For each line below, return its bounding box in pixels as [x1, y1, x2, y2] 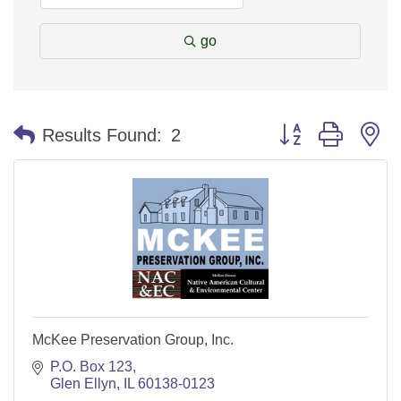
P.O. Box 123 [50, 359, 132, 374]
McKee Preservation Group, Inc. [32, 332, 234, 347]
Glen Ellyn [50, 376, 116, 391]
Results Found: [42, 124, 162, 145]
